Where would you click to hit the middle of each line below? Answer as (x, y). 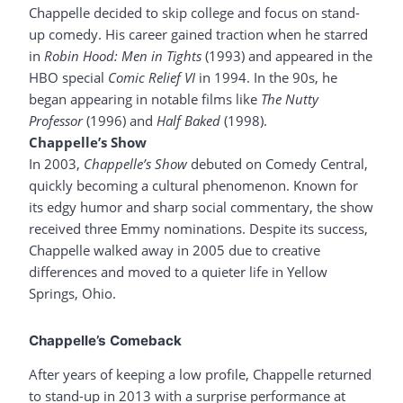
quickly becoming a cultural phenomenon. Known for (193, 186)
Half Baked (188, 121)
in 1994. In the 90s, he (266, 78)
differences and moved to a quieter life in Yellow (178, 272)
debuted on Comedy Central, (278, 164)
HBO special (68, 78)
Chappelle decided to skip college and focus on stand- (194, 13)
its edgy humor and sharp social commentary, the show (201, 207)
